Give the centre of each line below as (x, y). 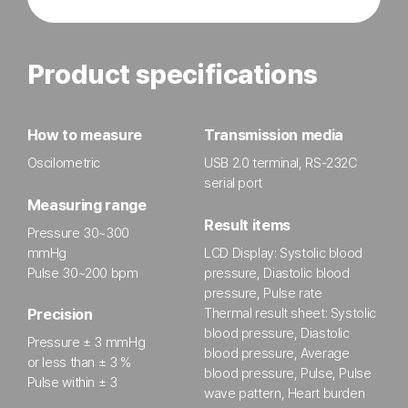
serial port (233, 184)
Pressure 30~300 (78, 233)
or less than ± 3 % (79, 363)
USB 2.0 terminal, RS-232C (280, 163)
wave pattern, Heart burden (285, 393)
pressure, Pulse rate (263, 293)
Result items (247, 224)
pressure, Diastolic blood (277, 273)
